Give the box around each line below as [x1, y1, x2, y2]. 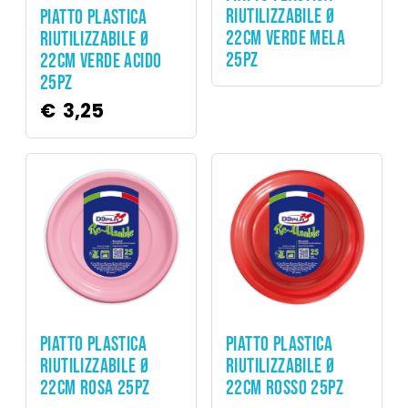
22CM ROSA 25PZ [40, 376, 150, 402]
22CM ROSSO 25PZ [226, 376, 344, 402]
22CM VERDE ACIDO [40, 49, 162, 75]
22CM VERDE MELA [226, 26, 346, 52]
